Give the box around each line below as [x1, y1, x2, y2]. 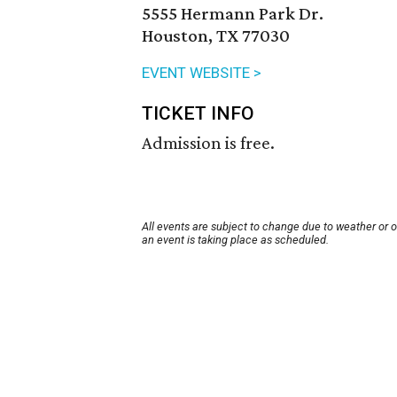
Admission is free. [142, 132, 275, 154]
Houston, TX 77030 [142, 25, 290, 47]
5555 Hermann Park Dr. [142, 3, 323, 25]
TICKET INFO [142, 103, 254, 125]
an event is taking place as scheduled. [142, 233, 329, 247]
